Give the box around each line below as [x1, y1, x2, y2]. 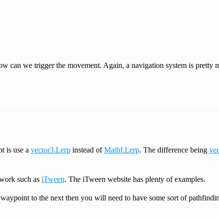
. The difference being [139, 145, 209, 154]
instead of [70, 145, 104, 154]
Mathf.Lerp [104, 145, 139, 154]
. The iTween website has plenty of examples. [64, 175, 205, 183]
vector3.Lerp [30, 145, 70, 154]
